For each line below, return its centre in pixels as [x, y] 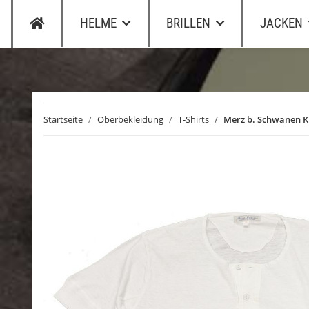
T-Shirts [193, 119]
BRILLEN [188, 23]
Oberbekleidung [130, 119]
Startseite [63, 119]
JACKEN [281, 23]
